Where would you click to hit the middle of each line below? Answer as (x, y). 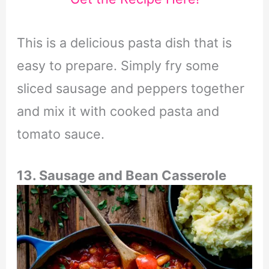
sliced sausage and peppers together (130, 88)
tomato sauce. (60, 134)
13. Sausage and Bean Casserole (121, 176)
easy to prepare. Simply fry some (118, 65)
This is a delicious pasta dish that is (124, 42)
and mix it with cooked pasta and (118, 111)
